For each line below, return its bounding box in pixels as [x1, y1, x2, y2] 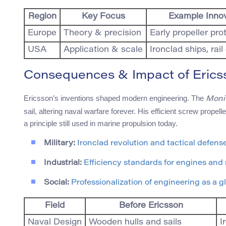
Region [28, 13, 56, 21]
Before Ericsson [119, 202, 183, 210]
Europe [28, 29, 56, 38]
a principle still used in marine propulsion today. [24, 119, 178, 128]
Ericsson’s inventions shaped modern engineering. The [24, 94, 206, 103]
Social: [44, 179, 69, 187]
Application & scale [64, 46, 143, 54]
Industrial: [44, 159, 82, 167]
